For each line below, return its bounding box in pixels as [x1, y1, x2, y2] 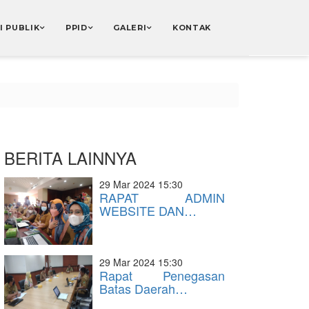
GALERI [113, 23, 147, 32]
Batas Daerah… [99, 279, 188, 297]
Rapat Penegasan [99, 266, 225, 284]
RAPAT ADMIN [99, 188, 225, 206]
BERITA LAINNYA [4, 146, 137, 170]
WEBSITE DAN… [99, 201, 197, 219]
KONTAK [172, 23, 211, 32]
